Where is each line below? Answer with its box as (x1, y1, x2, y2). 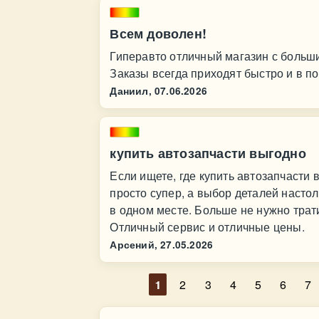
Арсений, (110, 238, 157, 251)
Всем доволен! (110, 24, 206, 43)
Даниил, (110, 84, 152, 98)
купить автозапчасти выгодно (110, 144, 306, 162)
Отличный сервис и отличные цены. (110, 219, 305, 235)
